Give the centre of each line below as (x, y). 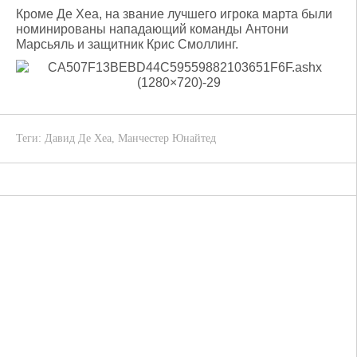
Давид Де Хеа (78, 138)
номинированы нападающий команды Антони (152, 29)
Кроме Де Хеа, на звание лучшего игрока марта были (174, 14)
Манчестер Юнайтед (167, 138)
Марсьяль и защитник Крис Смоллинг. (127, 44)
